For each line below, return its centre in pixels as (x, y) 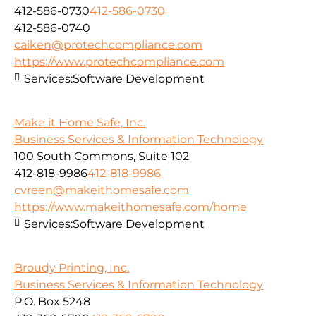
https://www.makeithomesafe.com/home (130, 207)
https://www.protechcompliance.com (119, 61)
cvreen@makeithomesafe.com (102, 190)
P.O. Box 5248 (52, 302)
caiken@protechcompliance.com (108, 44)
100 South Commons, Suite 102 (102, 157)
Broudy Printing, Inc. (72, 268)
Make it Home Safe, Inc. (80, 123)
